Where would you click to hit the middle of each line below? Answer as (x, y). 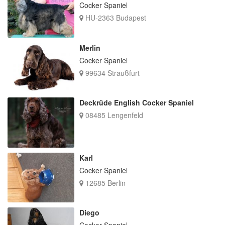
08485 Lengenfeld (113, 115)
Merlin (90, 47)
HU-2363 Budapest (115, 18)
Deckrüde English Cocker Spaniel (136, 103)
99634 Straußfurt (111, 73)
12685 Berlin (104, 183)
